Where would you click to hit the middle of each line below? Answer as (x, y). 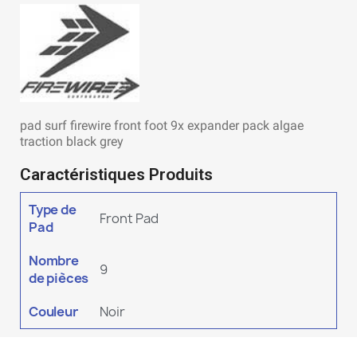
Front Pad (129, 219)
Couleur (53, 312)
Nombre (54, 261)
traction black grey (72, 142)
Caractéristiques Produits (116, 175)
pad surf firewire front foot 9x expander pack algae (162, 126)
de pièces (59, 279)
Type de (53, 210)
